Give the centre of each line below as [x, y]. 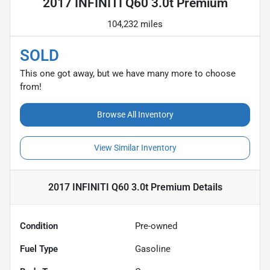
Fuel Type [39, 249]
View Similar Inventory [135, 147]
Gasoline [153, 249]
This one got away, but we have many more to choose [128, 73]
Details [206, 187]
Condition [39, 226]
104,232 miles [135, 24]
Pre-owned [156, 226]
